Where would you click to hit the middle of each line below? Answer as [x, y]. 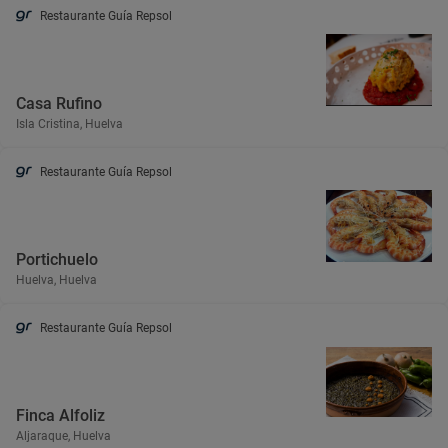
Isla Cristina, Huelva [69, 124]
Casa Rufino [59, 103]
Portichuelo [57, 259]
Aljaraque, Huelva [63, 436]
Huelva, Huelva [56, 280]
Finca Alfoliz [60, 415]
